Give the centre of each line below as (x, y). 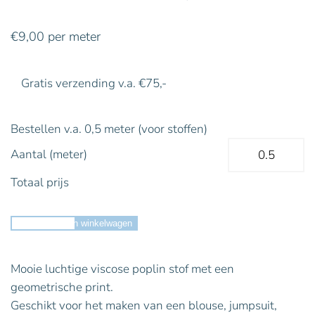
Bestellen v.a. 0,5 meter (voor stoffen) (109, 129)
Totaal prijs (40, 183)
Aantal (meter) (49, 155)
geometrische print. (62, 288)
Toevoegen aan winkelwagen (74, 224)
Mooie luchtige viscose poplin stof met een (122, 269)
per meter (72, 37)
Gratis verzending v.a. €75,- (94, 84)
